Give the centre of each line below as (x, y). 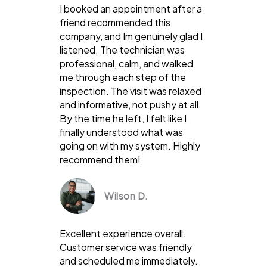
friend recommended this (115, 22)
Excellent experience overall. (123, 233)
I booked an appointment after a (131, 8)
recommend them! (100, 159)
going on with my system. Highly (130, 145)
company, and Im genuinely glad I (131, 36)
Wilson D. (126, 195)
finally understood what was (121, 132)
